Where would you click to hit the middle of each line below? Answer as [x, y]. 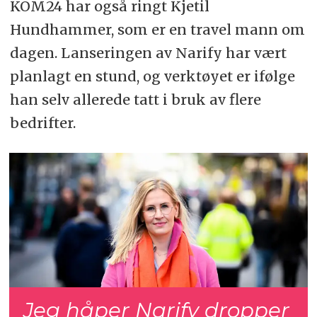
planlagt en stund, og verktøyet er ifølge [152, 76]
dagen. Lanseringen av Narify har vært [148, 53]
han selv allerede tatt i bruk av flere [135, 100]
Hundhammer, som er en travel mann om [157, 30]
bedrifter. [42, 123]
